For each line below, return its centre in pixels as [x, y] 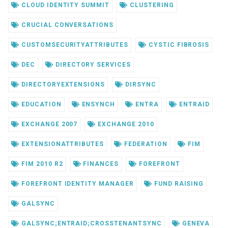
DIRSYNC [140, 84]
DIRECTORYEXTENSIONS [62, 84]
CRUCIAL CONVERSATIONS [66, 25]
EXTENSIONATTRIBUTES [62, 144]
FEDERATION [145, 144]
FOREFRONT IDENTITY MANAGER [76, 184]
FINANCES [100, 164]
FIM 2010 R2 [41, 164]
